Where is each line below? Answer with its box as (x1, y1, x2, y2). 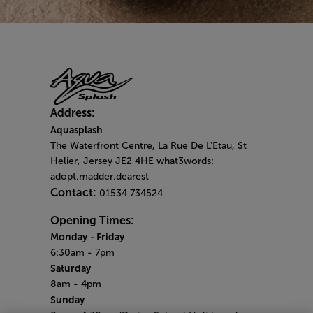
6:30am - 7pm (50, 247, 115, 259)
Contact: (50, 187, 99, 199)
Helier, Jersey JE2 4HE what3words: (50, 156, 214, 167)
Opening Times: (50, 214, 134, 227)
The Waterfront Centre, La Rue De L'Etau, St (50, 140, 247, 152)
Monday (50, 231, 87, 243)
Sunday (50, 294, 85, 306)
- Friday (90, 231, 124, 243)
